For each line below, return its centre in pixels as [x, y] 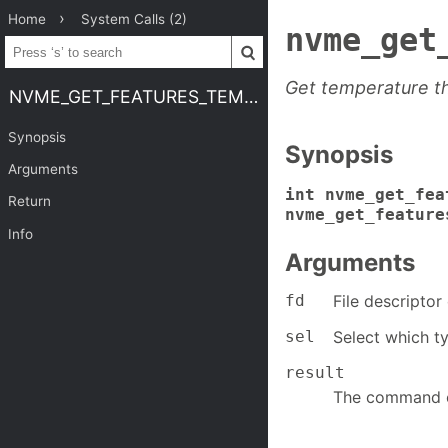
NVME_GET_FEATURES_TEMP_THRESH [250, 96]
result [315, 373]
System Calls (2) [134, 19]
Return [30, 201]
